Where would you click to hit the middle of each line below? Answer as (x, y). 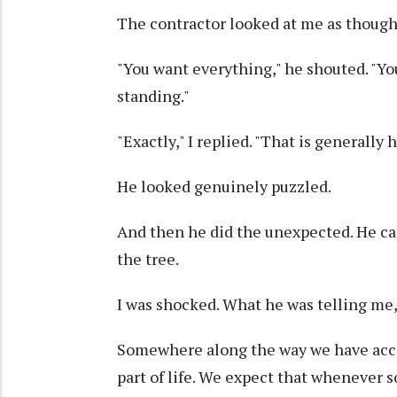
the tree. (148, 259)
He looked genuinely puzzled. (224, 187)
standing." (153, 96)
